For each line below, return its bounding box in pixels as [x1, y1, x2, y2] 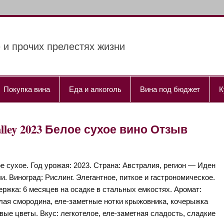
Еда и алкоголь [68, 83, 121, 94]
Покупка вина [3, 83, 50, 94]
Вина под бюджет [140, 83, 200, 94]
